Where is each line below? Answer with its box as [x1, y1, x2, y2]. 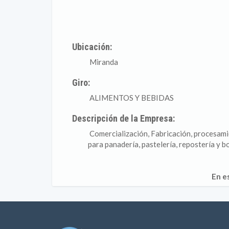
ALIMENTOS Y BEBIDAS [88, 93, 174, 102]
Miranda [88, 57, 118, 66]
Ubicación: [72, 41, 112, 52]
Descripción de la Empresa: [72, 113, 175, 124]
